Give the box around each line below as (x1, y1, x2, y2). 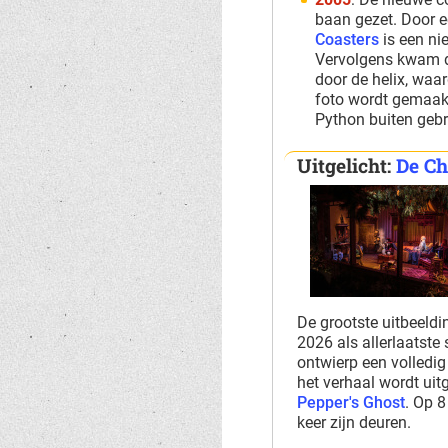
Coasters (315, 30, 380, 50)
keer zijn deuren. (296, 412, 411, 432)
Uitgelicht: (296, 153, 396, 178)
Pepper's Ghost (296, 392, 405, 412)
